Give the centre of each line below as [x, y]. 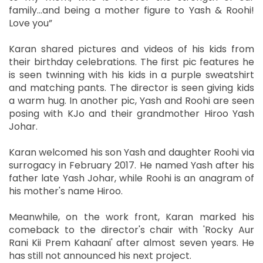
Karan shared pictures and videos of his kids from [131, 49]
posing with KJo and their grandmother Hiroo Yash [131, 113]
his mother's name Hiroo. [66, 191]
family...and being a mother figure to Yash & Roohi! [131, 10]
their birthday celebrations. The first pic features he [131, 62]
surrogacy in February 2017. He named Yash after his [131, 165]
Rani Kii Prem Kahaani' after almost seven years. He [131, 242]
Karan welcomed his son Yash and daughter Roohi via [131, 152]
